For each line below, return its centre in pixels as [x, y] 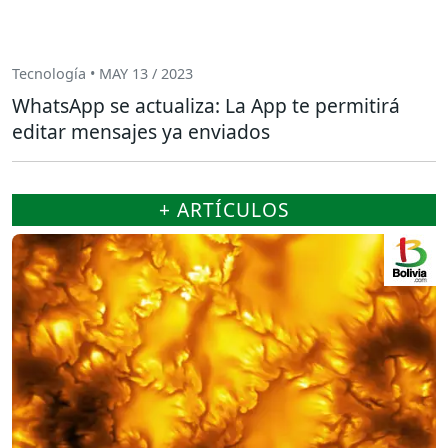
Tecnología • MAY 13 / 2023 [102, 74]
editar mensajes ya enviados [141, 131]
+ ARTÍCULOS [224, 209]
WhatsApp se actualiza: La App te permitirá [206, 105]
